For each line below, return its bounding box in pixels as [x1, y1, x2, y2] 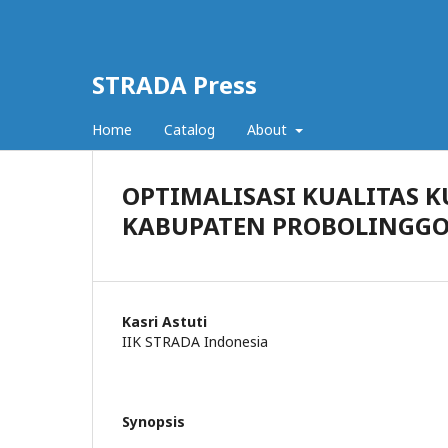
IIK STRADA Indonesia [122, 332, 268, 351]
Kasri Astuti [122, 312, 207, 331]
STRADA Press [92, 68, 257, 101]
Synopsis [122, 412, 185, 431]
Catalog [164, 120, 215, 139]
